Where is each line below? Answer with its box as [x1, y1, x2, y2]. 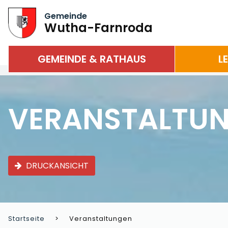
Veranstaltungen [69, 214, 132, 223]
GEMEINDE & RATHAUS [37, 52, 146, 66]
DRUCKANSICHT [26, 160, 89, 172]
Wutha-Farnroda [44, 19, 153, 36]
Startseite [8, 214, 45, 223]
